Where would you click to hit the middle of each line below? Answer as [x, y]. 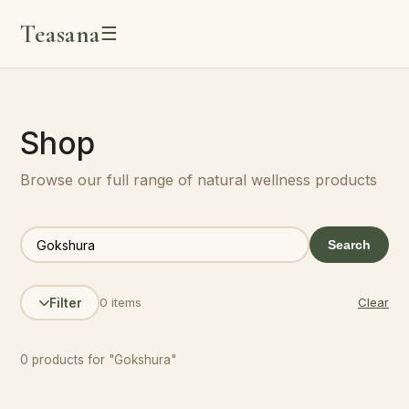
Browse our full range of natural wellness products [199, 180]
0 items [121, 302]
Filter [65, 303]
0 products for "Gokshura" [98, 360]
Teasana [60, 34]
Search [349, 245]
